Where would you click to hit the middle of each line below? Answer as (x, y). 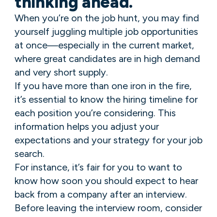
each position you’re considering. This (95, 113)
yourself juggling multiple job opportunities (106, 31)
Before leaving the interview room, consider (108, 208)
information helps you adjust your (87, 126)
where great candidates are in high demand (107, 58)
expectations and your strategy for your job (108, 140)
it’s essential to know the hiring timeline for (106, 99)
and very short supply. (61, 72)
